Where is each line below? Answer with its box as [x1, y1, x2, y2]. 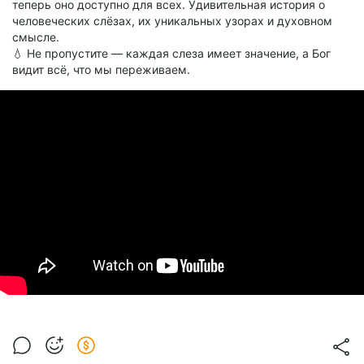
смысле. [12, 30, 59, 45]
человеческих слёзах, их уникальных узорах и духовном [12, 14, 332, 28]
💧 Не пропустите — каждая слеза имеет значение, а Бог [12, 46, 331, 61]
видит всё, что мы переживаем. [12, 63, 190, 77]
